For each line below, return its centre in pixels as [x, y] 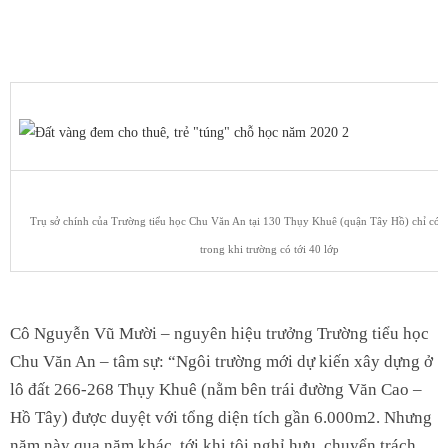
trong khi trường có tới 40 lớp [269, 248]
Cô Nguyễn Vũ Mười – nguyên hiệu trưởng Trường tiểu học [219, 333]
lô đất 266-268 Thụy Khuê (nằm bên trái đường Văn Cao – [216, 389]
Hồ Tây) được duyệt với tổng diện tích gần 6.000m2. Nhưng [221, 417]
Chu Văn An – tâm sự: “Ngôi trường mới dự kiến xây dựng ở [221, 361]
